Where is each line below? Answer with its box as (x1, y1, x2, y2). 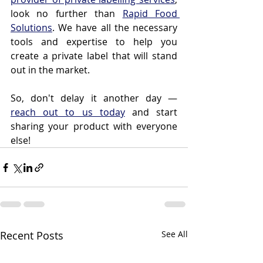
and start (124, 106, 178, 119)
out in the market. (11, 63, 90, 76)
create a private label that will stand (11, 49, 177, 62)
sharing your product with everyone (11, 120, 177, 133)
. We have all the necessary (52, 21, 177, 34)
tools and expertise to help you (11, 35, 177, 48)
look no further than (11, 7, 123, 20)
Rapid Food (122, 7, 178, 20)
